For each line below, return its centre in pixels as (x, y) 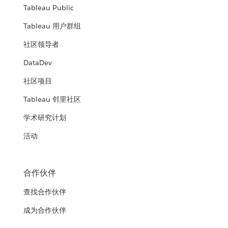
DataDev (38, 63)
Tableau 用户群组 (52, 26)
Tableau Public (49, 8)
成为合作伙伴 (45, 210)
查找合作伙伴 (45, 192)
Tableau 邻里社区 (52, 99)
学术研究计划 (45, 118)
